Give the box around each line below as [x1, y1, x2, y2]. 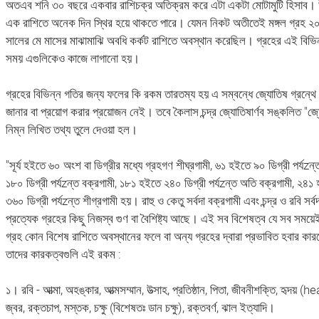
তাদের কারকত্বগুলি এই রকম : [5, 246, 121, 263]
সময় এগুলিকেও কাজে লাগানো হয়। [5, 50, 140, 67]
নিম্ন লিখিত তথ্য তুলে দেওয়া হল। [5, 121, 137, 138]
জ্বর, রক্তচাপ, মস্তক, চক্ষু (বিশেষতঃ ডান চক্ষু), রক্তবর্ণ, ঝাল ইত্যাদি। [5, 299, 275, 316]
